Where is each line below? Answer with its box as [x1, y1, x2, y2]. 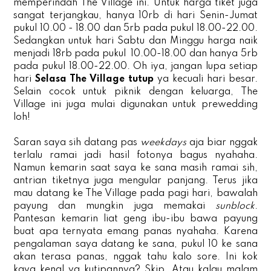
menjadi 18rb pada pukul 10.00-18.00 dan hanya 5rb [13, 48, 258, 59]
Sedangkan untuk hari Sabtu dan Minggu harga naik [13, 36, 258, 46]
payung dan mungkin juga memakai [13, 201, 215, 211]
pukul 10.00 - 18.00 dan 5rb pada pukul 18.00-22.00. [13, 23, 258, 33]
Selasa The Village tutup [35, 74, 157, 84]
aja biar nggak [186, 137, 258, 148]
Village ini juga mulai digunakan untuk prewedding [13, 99, 258, 109]
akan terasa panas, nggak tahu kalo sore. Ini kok [13, 252, 258, 262]
